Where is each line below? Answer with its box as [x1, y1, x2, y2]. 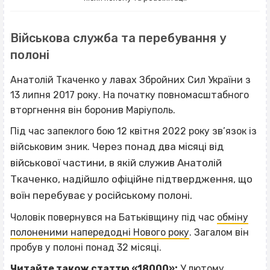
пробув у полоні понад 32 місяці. [10, 241, 162, 253]
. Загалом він [189, 226, 249, 238]
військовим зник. [10, 140, 92, 152]
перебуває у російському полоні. [30, 189, 192, 201]
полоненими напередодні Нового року [10, 226, 189, 238]
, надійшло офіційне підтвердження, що [58, 172, 253, 185]
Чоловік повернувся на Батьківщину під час [10, 211, 217, 223]
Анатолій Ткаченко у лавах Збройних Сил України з [10, 74, 251, 86]
